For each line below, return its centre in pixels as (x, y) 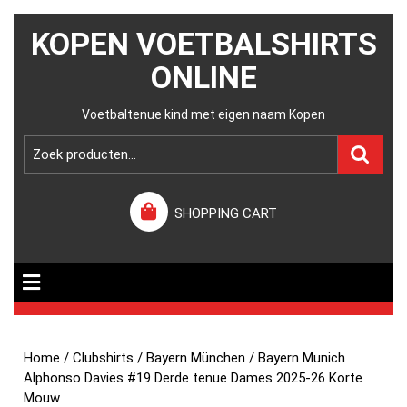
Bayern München (196, 358)
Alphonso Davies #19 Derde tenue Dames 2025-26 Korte (194, 378)
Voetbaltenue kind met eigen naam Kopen (203, 114)
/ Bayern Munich (296, 358)
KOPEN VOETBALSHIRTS (203, 44)
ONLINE (203, 77)
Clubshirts (104, 358)
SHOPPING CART (226, 213)
